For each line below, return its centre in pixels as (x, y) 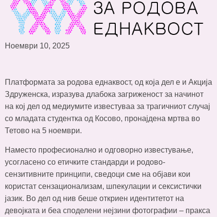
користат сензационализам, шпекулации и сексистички (103, 186)
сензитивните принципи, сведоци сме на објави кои (98, 174)
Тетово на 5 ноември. (43, 131)
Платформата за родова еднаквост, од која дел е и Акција (108, 82)
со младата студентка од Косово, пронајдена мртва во (102, 119)
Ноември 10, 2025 (37, 46)
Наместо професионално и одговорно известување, (99, 150)
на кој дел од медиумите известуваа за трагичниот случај (108, 107)
